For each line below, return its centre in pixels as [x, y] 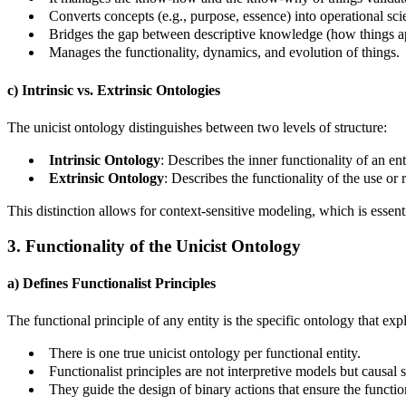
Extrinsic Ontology [106, 178]
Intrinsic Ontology [105, 159]
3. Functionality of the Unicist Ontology [154, 246]
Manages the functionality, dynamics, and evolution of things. [224, 53]
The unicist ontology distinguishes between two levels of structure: [197, 127]
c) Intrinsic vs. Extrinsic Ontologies [114, 90]
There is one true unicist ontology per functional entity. [205, 353]
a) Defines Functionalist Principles [111, 283]
